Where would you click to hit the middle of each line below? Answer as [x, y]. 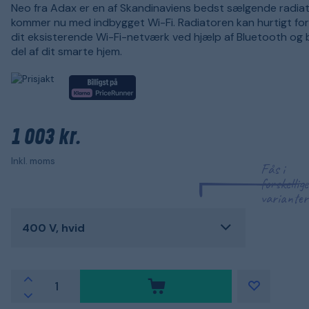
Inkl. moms [33, 161]
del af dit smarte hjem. [67, 51]
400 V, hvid [53, 228]
